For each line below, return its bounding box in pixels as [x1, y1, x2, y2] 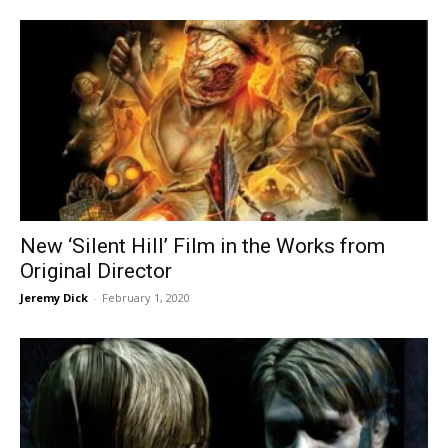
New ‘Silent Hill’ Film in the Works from [20, 234, 385, 259]
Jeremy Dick [20, 290, 88, 306]
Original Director [20, 259, 172, 284]
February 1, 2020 [102, 290, 190, 306]
